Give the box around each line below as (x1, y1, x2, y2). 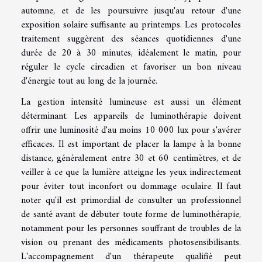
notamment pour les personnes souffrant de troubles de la (21, 220, 241, 237)
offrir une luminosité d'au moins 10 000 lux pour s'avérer (21, 122, 241, 139)
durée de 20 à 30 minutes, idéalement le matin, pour (21, 44, 241, 61)
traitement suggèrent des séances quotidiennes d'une (21, 30, 241, 47)
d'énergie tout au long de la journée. (21, 73, 157, 89)
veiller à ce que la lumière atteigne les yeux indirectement (21, 164, 241, 181)
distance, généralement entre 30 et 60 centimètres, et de (21, 150, 241, 167)
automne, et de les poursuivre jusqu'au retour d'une (21, 2, 241, 19)
